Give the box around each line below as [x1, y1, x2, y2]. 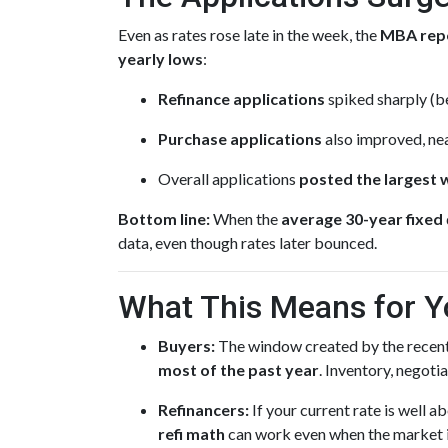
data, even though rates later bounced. [118, 233, 377, 252]
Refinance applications [158, 89, 325, 108]
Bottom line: [118, 209, 210, 228]
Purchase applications [158, 129, 322, 148]
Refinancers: [158, 400, 249, 419]
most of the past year [158, 360, 319, 379]
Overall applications [158, 169, 299, 188]
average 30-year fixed [281, 209, 443, 228]
